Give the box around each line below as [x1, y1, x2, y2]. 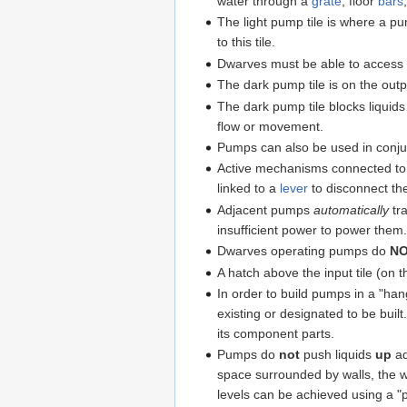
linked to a [217, 181, 281, 196]
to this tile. [217, 35, 276, 50]
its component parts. [217, 325, 335, 341]
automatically [313, 202, 390, 217]
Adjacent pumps [217, 202, 314, 217]
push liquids [300, 347, 376, 362]
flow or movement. [217, 118, 324, 134]
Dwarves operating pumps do [217, 243, 391, 259]
